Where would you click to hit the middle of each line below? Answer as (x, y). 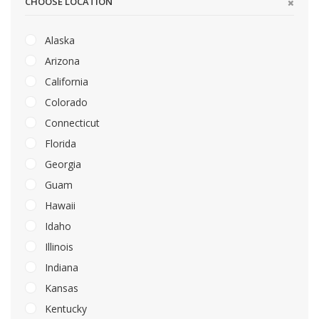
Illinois (58, 247)
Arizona (61, 61)
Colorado (65, 103)
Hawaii (59, 206)
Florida (59, 144)
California (65, 82)
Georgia (62, 164)
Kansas (60, 288)
